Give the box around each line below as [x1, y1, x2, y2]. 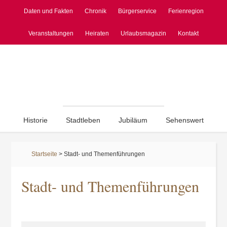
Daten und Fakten [23, 8, 73, 15]
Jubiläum [119, 116, 147, 124]
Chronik [84, 8, 106, 15]
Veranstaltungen [28, 30, 73, 37]
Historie [23, 116, 48, 124]
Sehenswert [166, 116, 204, 124]
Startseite [31, 150, 58, 158]
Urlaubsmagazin [121, 30, 166, 37]
